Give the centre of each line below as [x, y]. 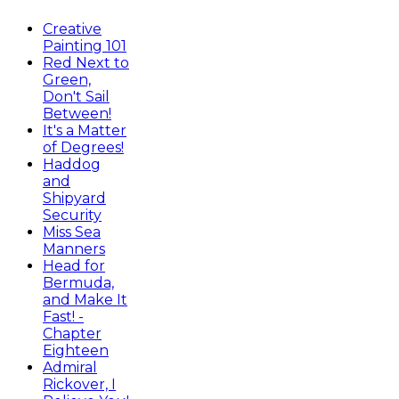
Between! [77, 114]
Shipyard [74, 199]
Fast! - [63, 317]
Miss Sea [72, 232]
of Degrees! [83, 148]
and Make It [85, 300]
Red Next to [86, 63]
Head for [74, 266]
